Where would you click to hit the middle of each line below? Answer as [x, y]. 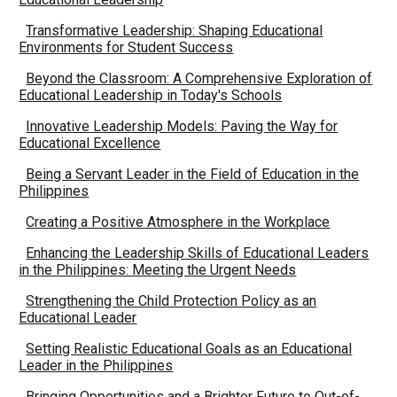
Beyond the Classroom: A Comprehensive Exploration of [199, 78]
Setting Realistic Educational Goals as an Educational [189, 349]
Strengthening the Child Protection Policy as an [171, 301]
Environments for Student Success [126, 47]
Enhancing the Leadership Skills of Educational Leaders [198, 253]
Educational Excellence [90, 143]
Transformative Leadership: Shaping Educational [175, 31]
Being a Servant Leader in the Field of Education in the [193, 174]
